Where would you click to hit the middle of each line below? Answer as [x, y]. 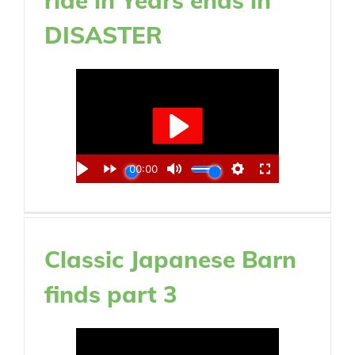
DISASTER [103, 34]
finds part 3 [111, 294]
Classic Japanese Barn [170, 259]
